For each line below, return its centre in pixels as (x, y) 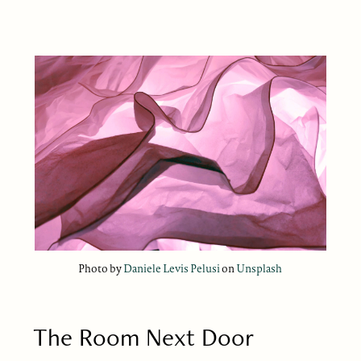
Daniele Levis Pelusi (172, 268)
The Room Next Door (143, 336)
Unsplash (259, 268)
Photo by (101, 268)
